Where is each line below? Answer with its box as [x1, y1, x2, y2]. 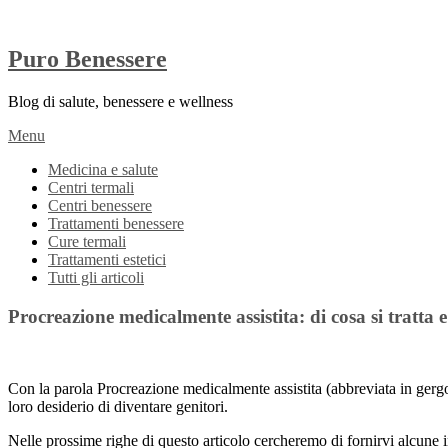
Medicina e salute [48, 160, 158, 178]
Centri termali [48, 178, 134, 196]
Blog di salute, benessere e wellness [8, 92, 233, 110]
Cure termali [48, 232, 126, 250]
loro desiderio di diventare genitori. [8, 398, 228, 416]
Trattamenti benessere [48, 214, 184, 232]
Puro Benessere [8, 45, 167, 72]
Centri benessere [48, 196, 152, 214]
